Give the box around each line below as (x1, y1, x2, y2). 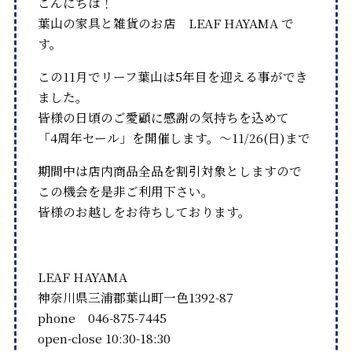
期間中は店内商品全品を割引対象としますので (37, 161, 302, 179)
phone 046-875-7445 (37, 309, 167, 327)
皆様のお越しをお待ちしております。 (37, 202, 251, 220)
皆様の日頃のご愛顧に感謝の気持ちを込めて (37, 108, 289, 126)
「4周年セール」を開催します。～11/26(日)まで (37, 129, 310, 147)
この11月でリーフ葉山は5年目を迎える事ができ (37, 68, 308, 86)
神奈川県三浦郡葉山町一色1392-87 (37, 288, 233, 306)
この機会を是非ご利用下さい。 (37, 181, 214, 200)
